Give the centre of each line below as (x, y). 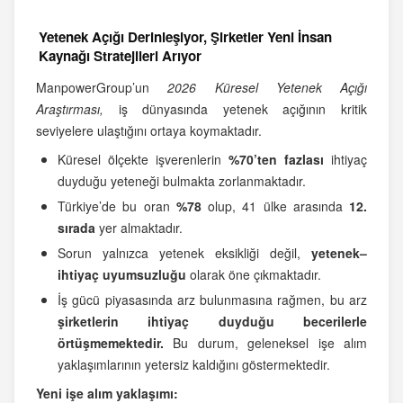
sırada (76, 228)
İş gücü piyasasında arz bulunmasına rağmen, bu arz (212, 300)
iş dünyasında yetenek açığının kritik (235, 109)
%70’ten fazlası (276, 160)
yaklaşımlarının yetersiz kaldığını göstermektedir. (194, 365)
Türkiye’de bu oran (117, 206)
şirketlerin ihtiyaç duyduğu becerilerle (212, 322)
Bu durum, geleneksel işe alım (270, 343)
